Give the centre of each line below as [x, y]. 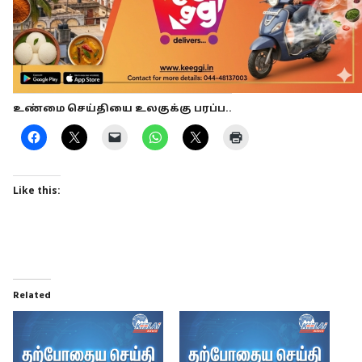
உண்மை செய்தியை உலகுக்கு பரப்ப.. [122, 109]
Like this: [37, 191]
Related [32, 295]
